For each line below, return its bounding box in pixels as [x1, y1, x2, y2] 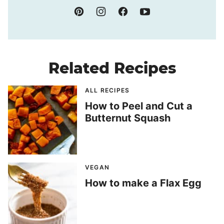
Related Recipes [48, 59, 176, 78]
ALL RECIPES [85, 86, 130, 94]
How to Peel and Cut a [85, 100, 192, 112]
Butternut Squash [85, 112, 170, 124]
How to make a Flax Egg [85, 177, 201, 189]
